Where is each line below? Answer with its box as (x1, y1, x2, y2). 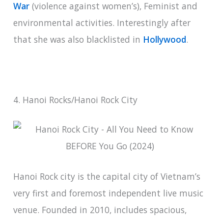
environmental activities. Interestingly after (13, 16, 191, 28)
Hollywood (142, 33, 186, 45)
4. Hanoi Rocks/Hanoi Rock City (13, 94, 137, 106)
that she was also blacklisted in (13, 33, 143, 45)
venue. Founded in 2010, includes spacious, (13, 204, 187, 216)
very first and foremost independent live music (13, 187, 203, 199)
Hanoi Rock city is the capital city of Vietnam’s (13, 170, 200, 183)
